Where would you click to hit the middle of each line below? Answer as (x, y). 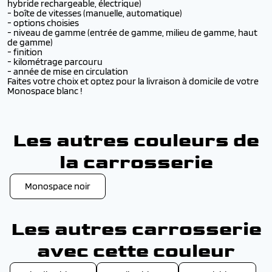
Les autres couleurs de (136, 141)
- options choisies (44, 23)
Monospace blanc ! (46, 91)
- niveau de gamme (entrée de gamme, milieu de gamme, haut (132, 32)
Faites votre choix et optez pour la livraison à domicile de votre (133, 81)
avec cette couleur (136, 251)
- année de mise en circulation (69, 71)
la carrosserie (136, 162)
